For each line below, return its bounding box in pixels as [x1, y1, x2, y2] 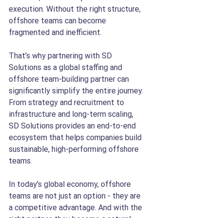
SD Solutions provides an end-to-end [9, 121, 138, 130]
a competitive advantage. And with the [9, 203, 144, 212]
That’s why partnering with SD [9, 51, 114, 60]
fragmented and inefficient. [9, 28, 102, 37]
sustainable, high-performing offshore [9, 145, 141, 154]
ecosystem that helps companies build [9, 133, 144, 142]
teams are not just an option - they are [9, 191, 143, 200]
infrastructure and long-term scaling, [9, 109, 135, 119]
